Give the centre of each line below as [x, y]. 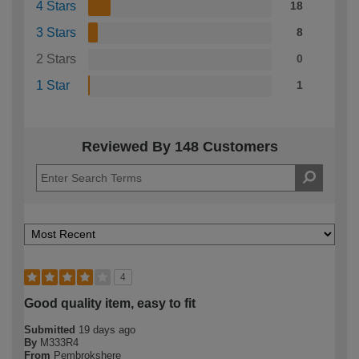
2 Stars [56, 59]
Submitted [51, 330]
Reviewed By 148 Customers [179, 147]
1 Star [53, 86]
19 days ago [107, 330]
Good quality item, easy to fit [110, 304]
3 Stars [56, 33]
